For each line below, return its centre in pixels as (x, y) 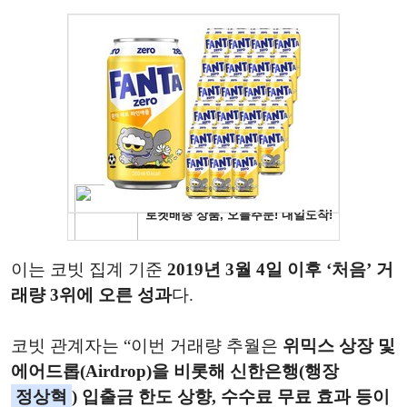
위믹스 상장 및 (339, 345)
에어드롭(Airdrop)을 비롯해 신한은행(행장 (175, 371)
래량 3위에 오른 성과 (91, 294)
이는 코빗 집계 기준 (89, 269)
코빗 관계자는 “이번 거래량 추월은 (147, 345)
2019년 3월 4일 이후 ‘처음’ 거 (280, 269)
